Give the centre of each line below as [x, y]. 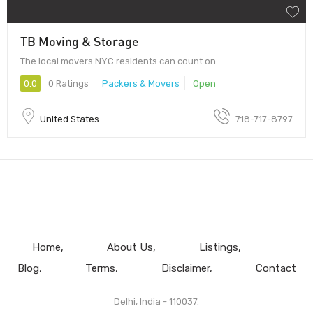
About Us [130, 247]
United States [70, 119]
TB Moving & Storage [80, 41]
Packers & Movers [141, 83]
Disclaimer [185, 268]
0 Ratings [67, 83]
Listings [218, 247]
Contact [276, 268]
